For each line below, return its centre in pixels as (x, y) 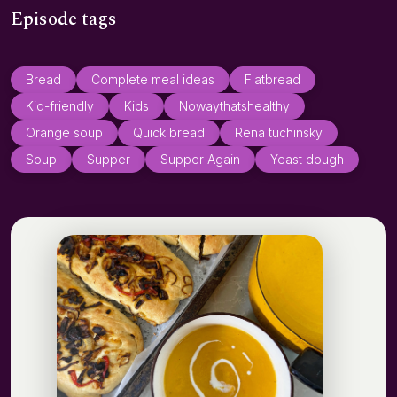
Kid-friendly (60, 106)
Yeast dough (307, 160)
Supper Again (200, 160)
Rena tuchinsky (279, 133)
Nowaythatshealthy (234, 106)
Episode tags (64, 19)
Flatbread (272, 80)
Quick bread (169, 133)
